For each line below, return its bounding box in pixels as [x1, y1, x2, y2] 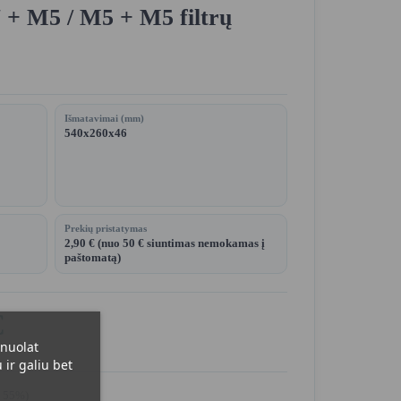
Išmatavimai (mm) [64, 112, 144, 124]
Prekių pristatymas [64, 222, 147, 234]
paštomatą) [64, 250, 121, 264]
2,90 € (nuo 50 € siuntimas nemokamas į [64, 235, 265, 250]
